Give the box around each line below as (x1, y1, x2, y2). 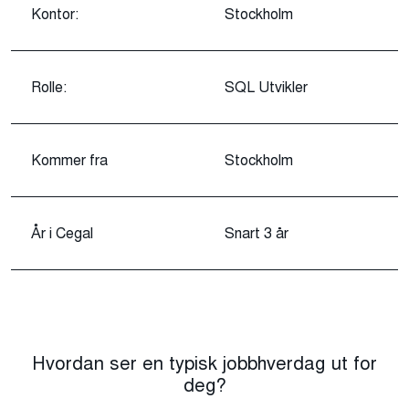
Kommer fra (31, 150, 108, 170)
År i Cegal (31, 223, 93, 243)
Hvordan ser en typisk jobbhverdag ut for (32, 351, 377, 377)
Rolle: (31, 77, 67, 97)
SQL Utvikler (225, 77, 308, 97)
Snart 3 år (225, 223, 288, 243)
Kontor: (31, 4, 79, 24)
